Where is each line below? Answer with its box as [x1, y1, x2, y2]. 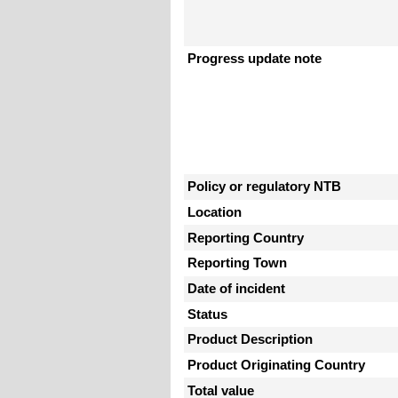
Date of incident [187, 282, 285, 297]
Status [187, 306, 227, 322]
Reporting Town [187, 256, 287, 271]
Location [187, 205, 242, 220]
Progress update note [187, 51, 322, 66]
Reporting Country [187, 230, 304, 245]
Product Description [187, 332, 313, 347]
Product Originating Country [187, 358, 365, 373]
